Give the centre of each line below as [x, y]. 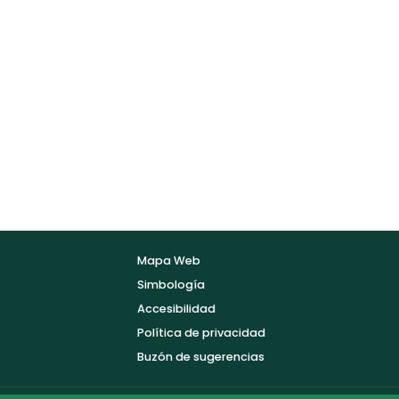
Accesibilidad [176, 308]
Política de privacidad [201, 332]
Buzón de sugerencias [201, 356]
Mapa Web [169, 260]
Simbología [171, 284]
